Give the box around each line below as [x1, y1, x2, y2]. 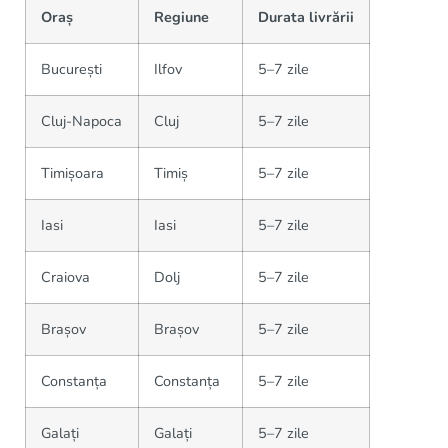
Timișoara [41, 163, 104, 183]
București [41, 59, 102, 79]
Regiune [154, 7, 209, 27]
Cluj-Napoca [41, 111, 122, 131]
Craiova [41, 267, 90, 287]
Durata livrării [258, 7, 354, 27]
